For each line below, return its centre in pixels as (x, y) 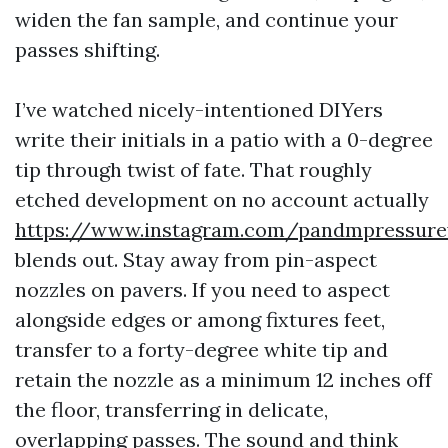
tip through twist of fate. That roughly (193, 169)
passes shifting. (87, 49)
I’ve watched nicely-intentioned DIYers (199, 109)
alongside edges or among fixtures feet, (200, 319)
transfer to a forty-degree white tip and (201, 349)
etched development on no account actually (222, 199)
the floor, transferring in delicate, (171, 409)
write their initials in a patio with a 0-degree (224, 139)
